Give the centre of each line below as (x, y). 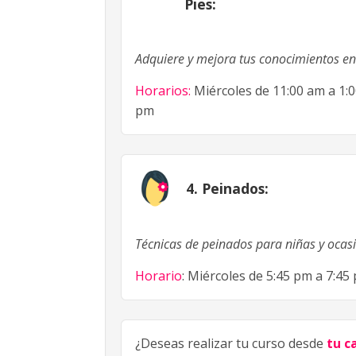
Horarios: (163, 91)
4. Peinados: (227, 189)
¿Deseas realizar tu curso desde (231, 343)
